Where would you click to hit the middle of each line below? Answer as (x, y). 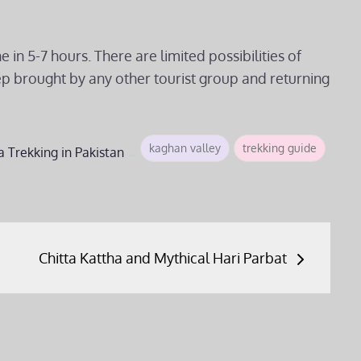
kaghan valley (185, 148)
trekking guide (280, 148)
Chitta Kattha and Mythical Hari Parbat (163, 258)
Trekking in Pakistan (66, 152)
